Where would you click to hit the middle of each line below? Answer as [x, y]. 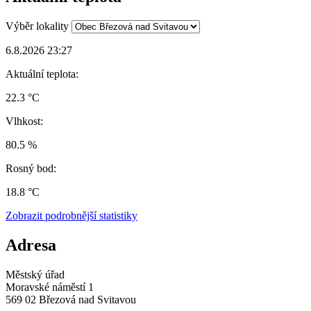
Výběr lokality [37, 26]
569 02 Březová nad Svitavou [71, 299]
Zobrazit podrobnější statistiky [72, 215]
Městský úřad [35, 274]
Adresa [31, 245]
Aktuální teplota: [42, 74]
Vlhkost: [24, 121]
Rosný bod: [31, 168]
